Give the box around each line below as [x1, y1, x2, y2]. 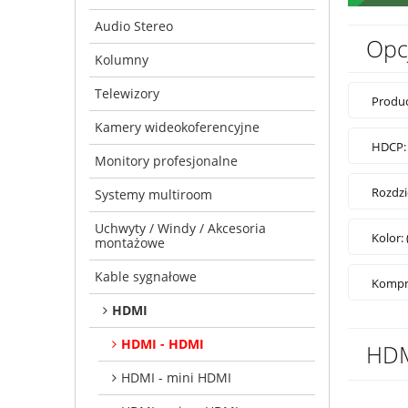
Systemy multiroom [95, 185, 212, 203]
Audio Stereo [95, 16, 173, 35]
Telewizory [95, 84, 159, 102]
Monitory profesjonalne [95, 151, 238, 169]
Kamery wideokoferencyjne [95, 117, 260, 136]
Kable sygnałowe [95, 267, 197, 285]
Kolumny [95, 50, 148, 68]
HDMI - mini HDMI [121, 368, 231, 386]
